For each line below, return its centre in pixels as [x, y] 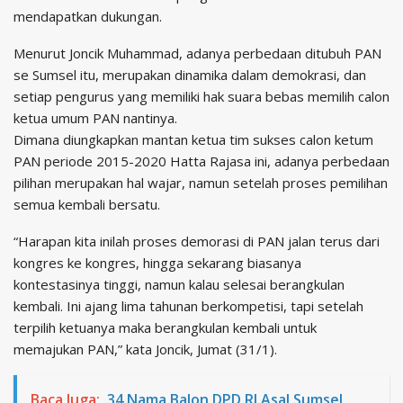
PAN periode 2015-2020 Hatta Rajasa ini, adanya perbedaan [201, 161]
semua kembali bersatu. [87, 205]
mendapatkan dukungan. [88, 17]
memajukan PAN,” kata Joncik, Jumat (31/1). [145, 349]
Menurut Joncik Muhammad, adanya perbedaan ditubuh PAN [197, 54]
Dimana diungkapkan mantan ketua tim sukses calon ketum [193, 140]
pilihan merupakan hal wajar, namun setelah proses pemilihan [201, 183]
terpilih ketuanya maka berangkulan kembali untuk [165, 328]
